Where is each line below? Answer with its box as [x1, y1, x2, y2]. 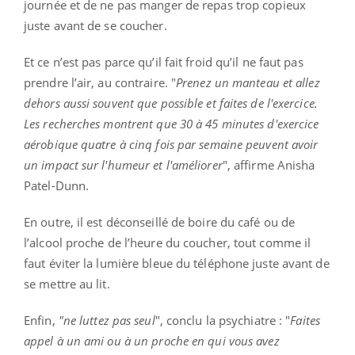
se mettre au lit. [24, 275, 110, 292]
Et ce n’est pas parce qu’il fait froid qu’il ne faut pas [24, 53, 303, 70]
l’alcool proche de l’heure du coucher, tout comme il [24, 234, 311, 250]
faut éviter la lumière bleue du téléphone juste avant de [24, 254, 330, 271]
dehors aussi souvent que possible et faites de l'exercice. [24, 94, 318, 111]
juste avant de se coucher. [24, 17, 167, 33]
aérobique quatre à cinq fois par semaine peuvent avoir [24, 136, 319, 152]
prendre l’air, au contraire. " [24, 74, 177, 90]
